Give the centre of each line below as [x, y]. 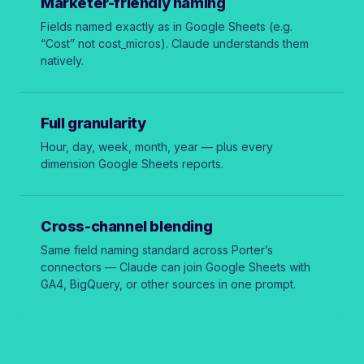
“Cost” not [69, 43]
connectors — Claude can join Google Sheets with [175, 266]
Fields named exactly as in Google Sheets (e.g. [167, 26]
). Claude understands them [235, 43]
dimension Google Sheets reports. [132, 163]
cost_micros [130, 43]
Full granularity [93, 123]
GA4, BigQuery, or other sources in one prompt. [168, 284]
